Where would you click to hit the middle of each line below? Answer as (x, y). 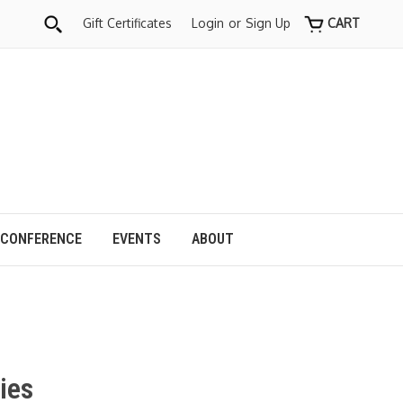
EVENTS (137, 239)
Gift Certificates (128, 23)
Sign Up (269, 23)
